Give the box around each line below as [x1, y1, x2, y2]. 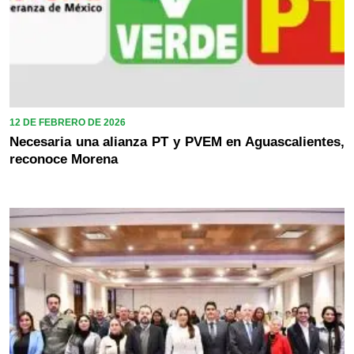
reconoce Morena [9, 152, 118, 168]
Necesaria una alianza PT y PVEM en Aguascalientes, [9, 134, 345, 150]
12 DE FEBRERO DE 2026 [9, 117, 126, 129]
